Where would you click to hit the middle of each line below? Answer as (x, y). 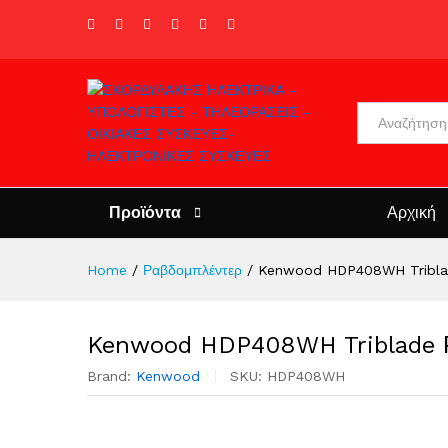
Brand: (111, 376)
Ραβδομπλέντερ (192, 270)
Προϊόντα (145, 212)
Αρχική (411, 212)
